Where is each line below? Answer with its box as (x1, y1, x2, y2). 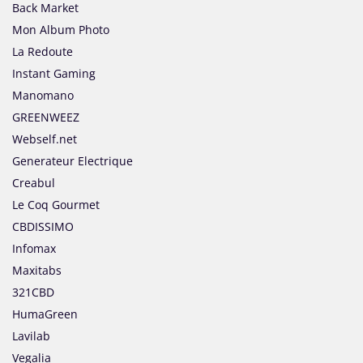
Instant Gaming (12, 66, 96, 82)
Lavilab (12, 328, 50, 344)
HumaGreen (12, 306, 78, 322)
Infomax (12, 241, 56, 257)
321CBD (12, 284, 54, 301)
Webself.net (12, 131, 77, 147)
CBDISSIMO (12, 219, 74, 235)
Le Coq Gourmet (12, 197, 100, 213)
